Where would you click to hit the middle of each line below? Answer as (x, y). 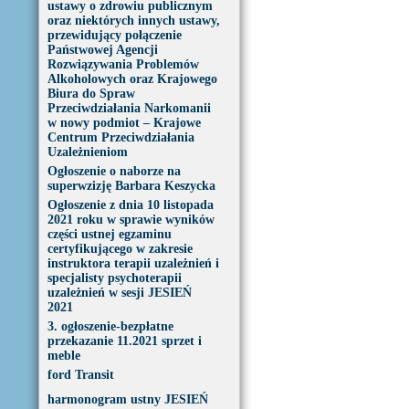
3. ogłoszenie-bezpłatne (110, 326)
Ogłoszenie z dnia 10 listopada (130, 205)
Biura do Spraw (91, 94)
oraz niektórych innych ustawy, (133, 21)
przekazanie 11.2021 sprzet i (124, 341)
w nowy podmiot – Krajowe (124, 123)
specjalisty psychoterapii (114, 278)
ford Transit (80, 375)
